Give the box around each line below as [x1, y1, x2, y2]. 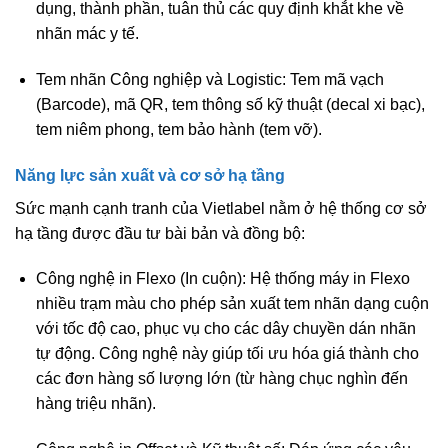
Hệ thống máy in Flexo [245, 270, 410, 288]
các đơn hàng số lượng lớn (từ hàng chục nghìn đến [35, 370, 408, 388]
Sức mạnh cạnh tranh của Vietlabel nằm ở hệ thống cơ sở [15, 199, 427, 217]
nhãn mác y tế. [35, 25, 139, 43]
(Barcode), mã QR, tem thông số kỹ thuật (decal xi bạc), [35, 96, 425, 114]
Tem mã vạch [285, 71, 384, 89]
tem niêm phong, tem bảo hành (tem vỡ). [35, 121, 322, 139]
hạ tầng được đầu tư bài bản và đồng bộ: [15, 224, 305, 242]
